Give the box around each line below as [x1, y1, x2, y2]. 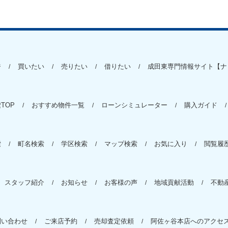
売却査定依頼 [94, 217, 134, 225]
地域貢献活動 [154, 178, 194, 186]
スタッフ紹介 [5, 178, 44, 186]
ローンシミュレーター [101, 101, 167, 109]
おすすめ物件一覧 [32, 101, 84, 109]
